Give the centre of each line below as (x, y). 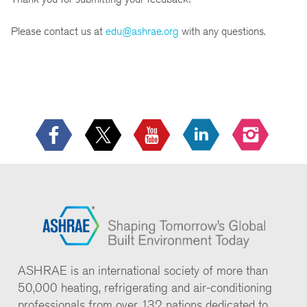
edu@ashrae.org (142, 31)
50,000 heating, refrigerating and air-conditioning (145, 287)
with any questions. (224, 31)
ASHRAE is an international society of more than (143, 270)
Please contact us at (58, 31)
